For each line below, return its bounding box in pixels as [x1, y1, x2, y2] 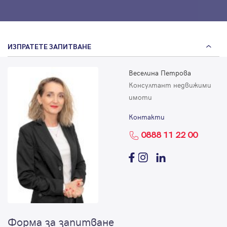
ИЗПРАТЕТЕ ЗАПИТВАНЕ [8, 43, 91, 52]
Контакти [129, 112, 165, 122]
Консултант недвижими [129, 80, 211, 90]
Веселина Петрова [129, 68, 191, 78]
